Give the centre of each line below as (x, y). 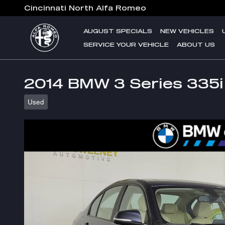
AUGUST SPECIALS (118, 31)
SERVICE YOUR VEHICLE (126, 44)
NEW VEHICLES (187, 31)
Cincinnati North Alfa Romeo (85, 8)
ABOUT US (196, 44)
